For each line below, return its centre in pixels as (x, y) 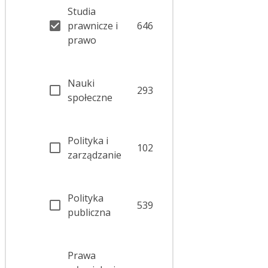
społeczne (90, 98)
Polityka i (88, 141)
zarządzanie (95, 155)
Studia (82, 12)
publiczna (89, 213)
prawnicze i (93, 26)
